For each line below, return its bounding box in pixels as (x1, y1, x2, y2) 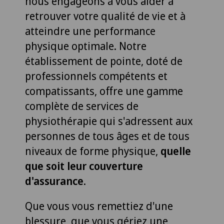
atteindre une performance (25, 24, 155, 38)
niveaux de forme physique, (25, 144, 158, 158)
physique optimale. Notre (25, 39, 146, 53)
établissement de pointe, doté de (25, 54, 182, 68)
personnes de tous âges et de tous (25, 129, 189, 143)
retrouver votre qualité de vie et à (25, 9, 185, 23)
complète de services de (25, 99, 138, 113)
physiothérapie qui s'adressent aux (25, 114, 193, 128)
